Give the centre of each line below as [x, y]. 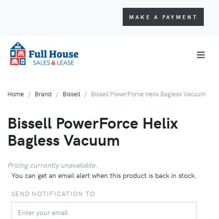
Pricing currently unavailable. [52, 164]
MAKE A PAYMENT [163, 17]
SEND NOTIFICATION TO [54, 193]
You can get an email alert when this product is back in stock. [104, 175]
